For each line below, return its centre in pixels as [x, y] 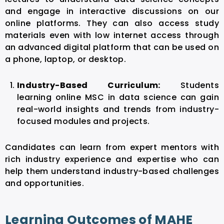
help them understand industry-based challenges [112, 171]
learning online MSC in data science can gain [118, 97]
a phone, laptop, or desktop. [66, 59]
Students [199, 85]
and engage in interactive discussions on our [112, 11]
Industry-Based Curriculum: [99, 85]
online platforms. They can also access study [112, 23]
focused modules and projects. [84, 121]
